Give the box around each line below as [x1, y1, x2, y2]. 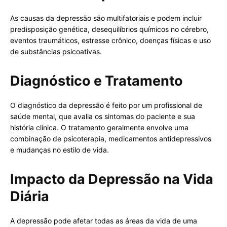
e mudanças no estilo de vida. [10, 145, 109, 154]
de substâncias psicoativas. [10, 47, 102, 56]
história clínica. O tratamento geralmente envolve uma [10, 123, 188, 132]
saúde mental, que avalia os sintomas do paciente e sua [10, 112, 195, 121]
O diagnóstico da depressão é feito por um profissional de [10, 101, 202, 109]
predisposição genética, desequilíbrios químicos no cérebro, [10, 25, 209, 33]
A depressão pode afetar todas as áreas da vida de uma [10, 216, 197, 225]
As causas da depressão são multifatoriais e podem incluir [10, 14, 202, 22]
